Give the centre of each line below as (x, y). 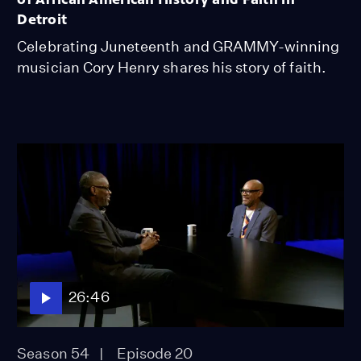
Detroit (42, 19)
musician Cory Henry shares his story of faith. (172, 67)
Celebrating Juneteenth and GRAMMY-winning (178, 46)
